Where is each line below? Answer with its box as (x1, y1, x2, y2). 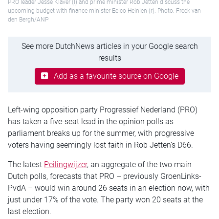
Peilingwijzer (44, 159, 87, 169)
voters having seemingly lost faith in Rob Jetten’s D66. (8, 140, 193, 150)
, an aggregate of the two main (87, 159, 192, 169)
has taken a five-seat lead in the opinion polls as (8, 116, 174, 126)
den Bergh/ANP (8, 16, 48, 23)
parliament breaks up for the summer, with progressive (8, 128, 194, 138)
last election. (8, 206, 51, 216)
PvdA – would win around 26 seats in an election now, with (8, 183, 210, 193)
